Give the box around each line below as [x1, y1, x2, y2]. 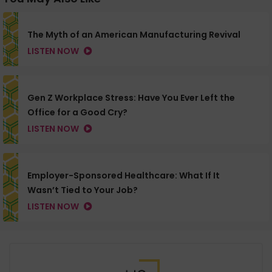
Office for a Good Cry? [27, 106, 127, 119]
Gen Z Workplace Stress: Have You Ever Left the [27, 92, 235, 104]
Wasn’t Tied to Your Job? [27, 184, 138, 197]
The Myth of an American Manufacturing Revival [27, 29, 240, 41]
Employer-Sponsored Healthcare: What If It [27, 169, 220, 182]
